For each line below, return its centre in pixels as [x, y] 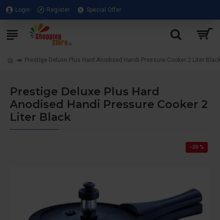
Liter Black [40, 117]
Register [58, 10]
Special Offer [104, 10]
